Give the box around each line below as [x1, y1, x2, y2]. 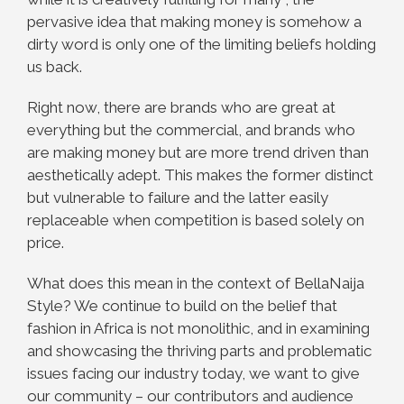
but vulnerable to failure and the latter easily [27, 188, 328, 207]
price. [27, 234, 64, 252]
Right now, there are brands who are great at [27, 98, 335, 116]
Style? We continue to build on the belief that [27, 297, 337, 315]
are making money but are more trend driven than [27, 143, 369, 161]
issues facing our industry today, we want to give [27, 364, 360, 382]
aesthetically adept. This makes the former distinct [27, 166, 373, 184]
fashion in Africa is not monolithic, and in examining [27, 319, 370, 337]
